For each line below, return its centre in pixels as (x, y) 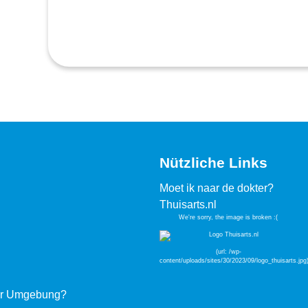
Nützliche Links (213, 163)
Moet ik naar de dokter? (217, 188)
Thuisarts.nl (188, 205)
